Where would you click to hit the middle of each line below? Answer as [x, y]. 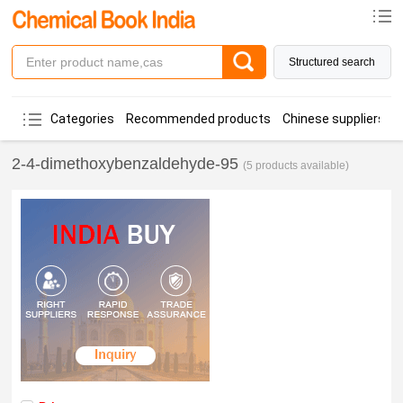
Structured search [332, 62]
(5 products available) [296, 166]
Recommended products [199, 119]
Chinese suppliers [334, 119]
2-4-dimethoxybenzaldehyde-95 [125, 164]
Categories [83, 119]
